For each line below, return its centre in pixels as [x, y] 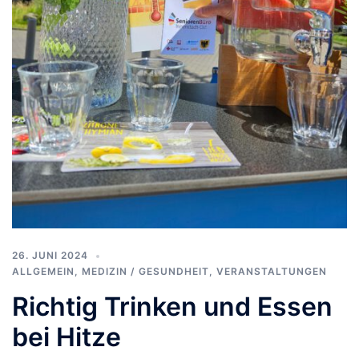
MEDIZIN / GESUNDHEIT [145, 271]
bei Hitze [67, 337]
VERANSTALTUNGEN [272, 271]
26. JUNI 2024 [50, 255]
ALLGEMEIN [43, 271]
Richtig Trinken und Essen [172, 306]
